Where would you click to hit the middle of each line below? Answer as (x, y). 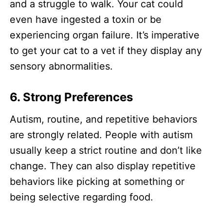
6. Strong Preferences (71, 97)
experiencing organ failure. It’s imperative (105, 35)
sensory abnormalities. (61, 66)
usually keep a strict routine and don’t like (106, 150)
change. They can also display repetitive (103, 166)
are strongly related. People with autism (101, 135)
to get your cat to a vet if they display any (106, 50)
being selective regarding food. (82, 197)
